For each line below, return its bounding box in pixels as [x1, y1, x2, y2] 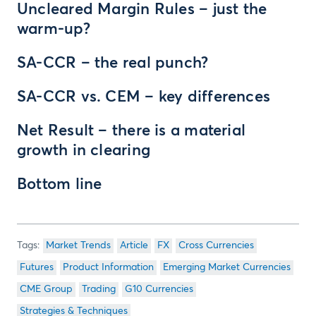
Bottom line [17, 177, 102, 193]
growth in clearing [17, 143, 150, 159]
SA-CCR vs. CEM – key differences [17, 90, 271, 105]
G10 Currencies [125, 284, 193, 294]
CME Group [20, 284, 73, 294]
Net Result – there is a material [17, 123, 246, 139]
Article [120, 241, 148, 250]
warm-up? [17, 22, 90, 37]
